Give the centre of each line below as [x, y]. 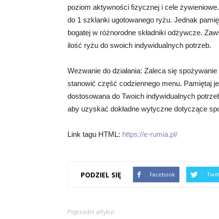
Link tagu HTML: [95, 134]
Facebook [162, 174]
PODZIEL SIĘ [101, 175]
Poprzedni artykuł [91, 212]
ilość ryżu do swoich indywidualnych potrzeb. [139, 45]
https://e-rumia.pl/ [150, 134]
